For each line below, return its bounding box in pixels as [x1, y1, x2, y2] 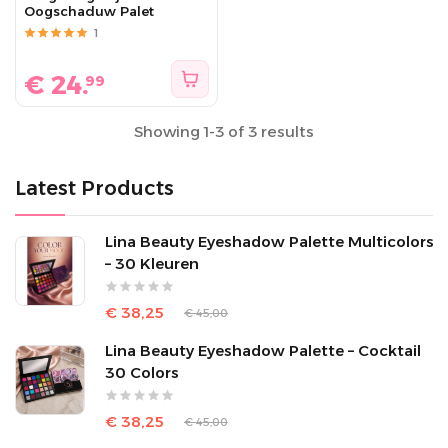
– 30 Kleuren [105, 254, 199, 273]
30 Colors [105, 363, 179, 382]
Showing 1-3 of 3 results [134, 122, 314, 141]
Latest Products [15, 176, 174, 200]
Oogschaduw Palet [24, 3, 154, 19]
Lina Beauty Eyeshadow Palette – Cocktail [105, 341, 421, 360]
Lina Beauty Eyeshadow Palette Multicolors [105, 232, 434, 251]
